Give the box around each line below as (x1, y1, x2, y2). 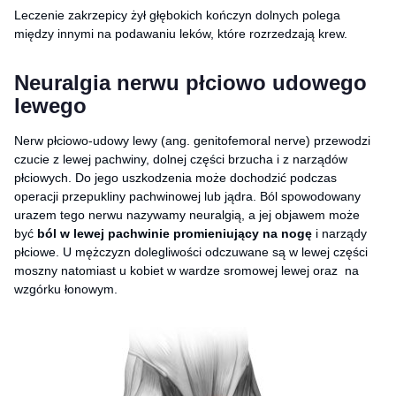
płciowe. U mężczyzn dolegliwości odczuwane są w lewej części (14, 244, 368, 259)
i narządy (312, 225, 367, 240)
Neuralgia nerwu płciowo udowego (14, 70, 367, 95)
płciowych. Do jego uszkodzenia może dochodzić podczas (14, 170, 337, 185)
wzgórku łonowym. (14, 281, 118, 296)
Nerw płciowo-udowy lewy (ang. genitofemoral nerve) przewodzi (14, 133, 370, 148)
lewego (14, 93, 87, 118)
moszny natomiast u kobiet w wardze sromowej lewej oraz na (14, 263, 359, 278)
